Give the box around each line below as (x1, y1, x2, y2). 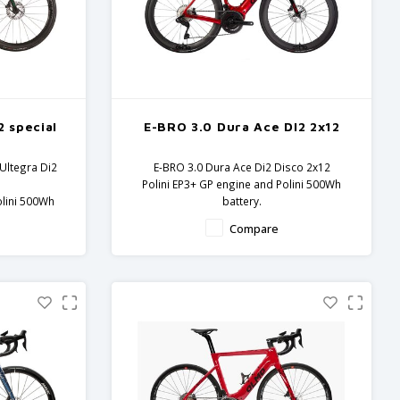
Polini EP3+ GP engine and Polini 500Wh (142, 177, 342, 192)
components (209, 228, 275, 243)
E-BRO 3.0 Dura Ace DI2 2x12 (143, 119, 340, 135)
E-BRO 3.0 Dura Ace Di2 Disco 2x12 (153, 160, 330, 175)
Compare (229, 221, 279, 237)
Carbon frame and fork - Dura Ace (155, 211, 329, 226)
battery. (221, 194, 262, 209)
